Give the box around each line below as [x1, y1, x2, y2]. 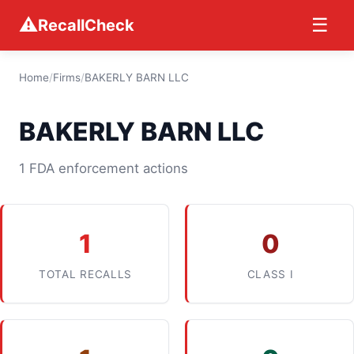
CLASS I [247, 268, 294, 281]
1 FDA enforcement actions [19, 160, 188, 176]
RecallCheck [38, 16, 134, 35]
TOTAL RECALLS [39, 268, 132, 281]
